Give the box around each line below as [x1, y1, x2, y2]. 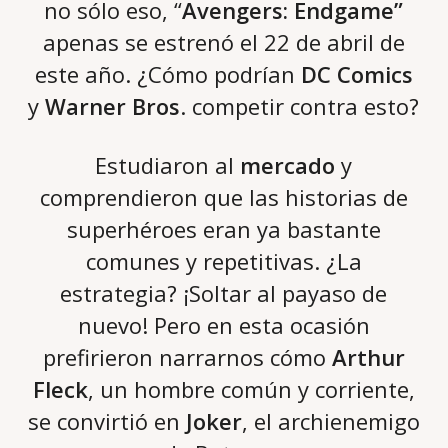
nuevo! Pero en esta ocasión [77, 310, 370, 341]
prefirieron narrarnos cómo [42, 342, 332, 373]
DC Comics [300, 59, 413, 90]
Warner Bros [39, 91, 181, 122]
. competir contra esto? [180, 91, 420, 122]
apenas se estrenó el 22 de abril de [42, 27, 405, 58]
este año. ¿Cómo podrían [34, 59, 301, 90]
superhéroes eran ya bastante [66, 214, 381, 245]
